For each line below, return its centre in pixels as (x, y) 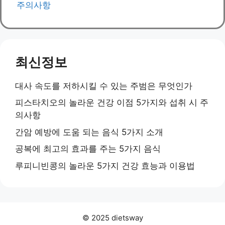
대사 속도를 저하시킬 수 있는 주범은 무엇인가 (104, 86)
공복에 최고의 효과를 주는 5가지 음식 (88, 149)
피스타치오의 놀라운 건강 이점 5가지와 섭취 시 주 (112, 103)
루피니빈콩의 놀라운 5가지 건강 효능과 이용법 (105, 165)
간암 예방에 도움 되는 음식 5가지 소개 (89, 132)
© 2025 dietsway (113, 217)
